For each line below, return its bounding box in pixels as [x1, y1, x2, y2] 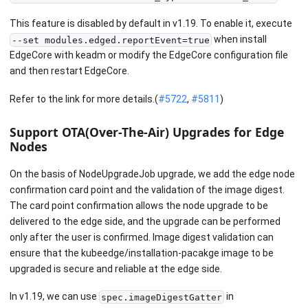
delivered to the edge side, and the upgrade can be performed [10, 215, 280, 227]
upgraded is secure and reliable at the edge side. [10, 263, 222, 274]
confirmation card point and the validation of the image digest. [10, 184, 285, 195]
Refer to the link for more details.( [10, 93, 158, 104]
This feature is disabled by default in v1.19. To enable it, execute [10, 18, 292, 30]
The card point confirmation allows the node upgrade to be [10, 199, 268, 211]
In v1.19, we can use [10, 291, 99, 302]
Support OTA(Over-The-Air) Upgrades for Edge [10, 124, 284, 140]
